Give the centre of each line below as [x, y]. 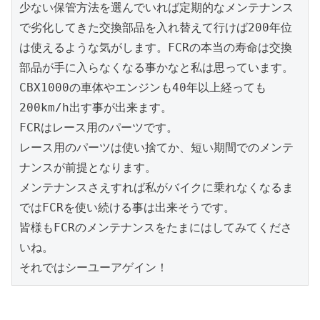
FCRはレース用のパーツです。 [99, 127]
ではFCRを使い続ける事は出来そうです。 [127, 207]
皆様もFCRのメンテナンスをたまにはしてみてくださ [156, 227]
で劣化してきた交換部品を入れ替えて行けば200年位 [156, 27]
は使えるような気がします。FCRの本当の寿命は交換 [156, 47]
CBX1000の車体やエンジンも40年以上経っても [143, 87]
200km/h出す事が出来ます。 [96, 107]
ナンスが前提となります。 [88, 167]
